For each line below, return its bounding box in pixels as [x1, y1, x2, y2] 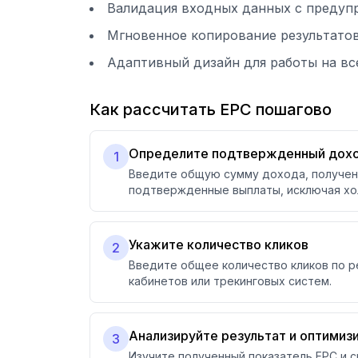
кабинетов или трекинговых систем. [129, 274, 332, 288]
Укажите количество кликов [129, 237, 308, 253]
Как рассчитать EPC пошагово [89, 100, 332, 119]
